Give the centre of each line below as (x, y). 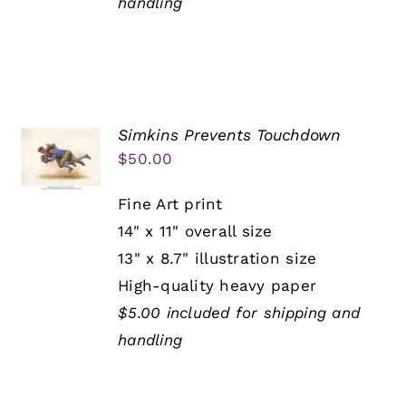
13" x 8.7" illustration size (217, 259)
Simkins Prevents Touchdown (230, 135)
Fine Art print (170, 204)
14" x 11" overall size (195, 232)
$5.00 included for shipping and (239, 313)
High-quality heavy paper (217, 286)
